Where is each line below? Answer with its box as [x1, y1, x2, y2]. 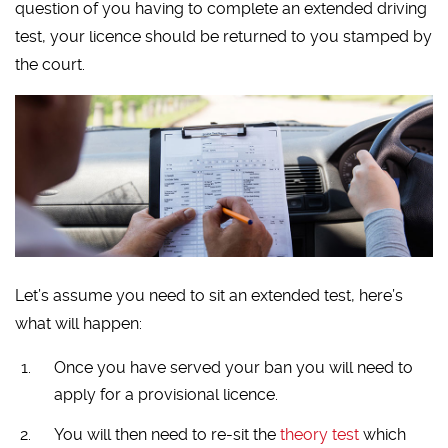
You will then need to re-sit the [53, 425, 280, 445]
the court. [15, 54, 86, 74]
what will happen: [15, 314, 143, 334]
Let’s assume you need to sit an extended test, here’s [15, 286, 404, 306]
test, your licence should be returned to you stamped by [15, 26, 433, 46]
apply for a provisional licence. [53, 385, 278, 405]
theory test [279, 425, 359, 445]
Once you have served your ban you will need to [53, 358, 413, 378]
